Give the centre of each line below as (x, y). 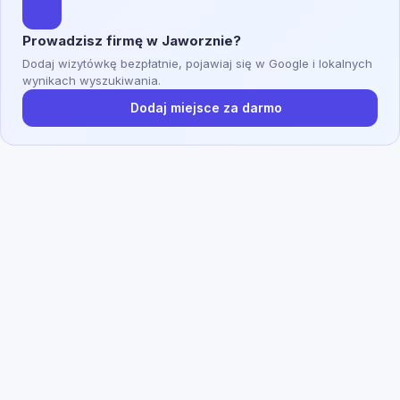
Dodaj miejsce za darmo (206, 107)
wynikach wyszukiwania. (92, 80)
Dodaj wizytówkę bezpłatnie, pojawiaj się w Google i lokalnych (197, 63)
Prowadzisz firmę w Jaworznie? (132, 41)
